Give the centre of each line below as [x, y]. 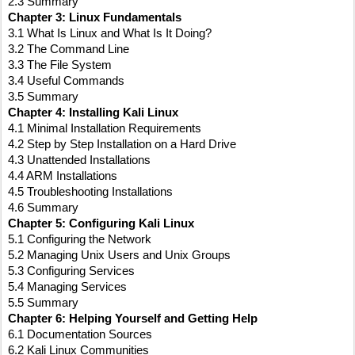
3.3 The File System [60, 65]
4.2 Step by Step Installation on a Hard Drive [122, 145]
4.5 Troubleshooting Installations [90, 192]
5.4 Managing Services [67, 287]
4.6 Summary [43, 208]
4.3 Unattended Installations [79, 160]
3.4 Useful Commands [66, 81]
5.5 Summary [43, 303]
